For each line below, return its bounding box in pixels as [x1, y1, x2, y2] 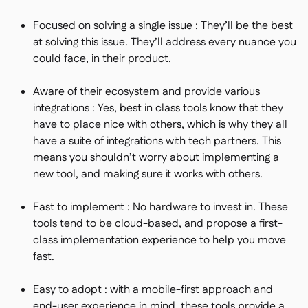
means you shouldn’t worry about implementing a [33, 150, 279, 166]
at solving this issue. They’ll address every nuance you [33, 34, 296, 50]
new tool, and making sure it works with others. [33, 166, 263, 182]
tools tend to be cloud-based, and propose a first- [33, 216, 283, 232]
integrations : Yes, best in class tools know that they [33, 100, 283, 116]
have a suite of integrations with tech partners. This [33, 133, 281, 149]
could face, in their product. [33, 51, 171, 67]
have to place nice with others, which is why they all [33, 117, 287, 133]
